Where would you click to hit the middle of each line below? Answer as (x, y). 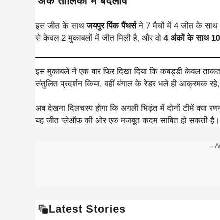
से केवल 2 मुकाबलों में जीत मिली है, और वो (99, 38)
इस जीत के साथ (61, 26)
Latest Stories (87, 209)
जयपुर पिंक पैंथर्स (111, 26)
